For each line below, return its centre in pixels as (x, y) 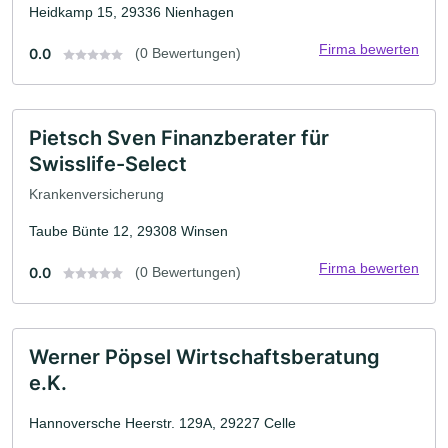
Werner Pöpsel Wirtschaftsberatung (204, 356)
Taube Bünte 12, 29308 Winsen (128, 230)
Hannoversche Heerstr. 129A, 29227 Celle (162, 422)
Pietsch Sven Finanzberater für (179, 137)
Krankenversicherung (96, 193)
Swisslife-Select (108, 163)
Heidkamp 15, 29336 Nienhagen (131, 11)
